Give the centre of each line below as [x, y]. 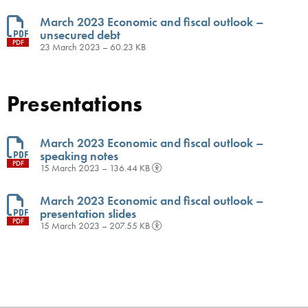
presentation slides [88, 213]
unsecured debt [80, 34]
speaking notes [79, 155]
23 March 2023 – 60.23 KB [93, 46]
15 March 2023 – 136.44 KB [96, 167]
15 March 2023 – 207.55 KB [96, 225]
